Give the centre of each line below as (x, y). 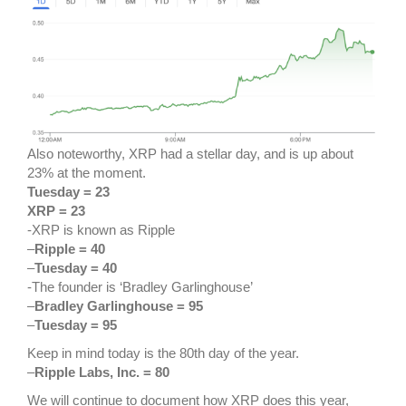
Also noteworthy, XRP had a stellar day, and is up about (190, 154)
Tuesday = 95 (76, 325)
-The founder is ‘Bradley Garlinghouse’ (140, 287)
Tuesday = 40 (76, 268)
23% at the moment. (87, 173)
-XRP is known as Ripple (101, 230)
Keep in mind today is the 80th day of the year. (163, 353)
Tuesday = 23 (68, 192)
